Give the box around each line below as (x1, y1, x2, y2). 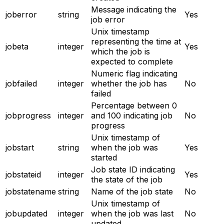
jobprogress (5, 110, 51, 120)
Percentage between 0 (91, 100, 177, 110)
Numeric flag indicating (91, 68, 177, 78)
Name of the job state (91, 186, 173, 196)
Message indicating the (91, 4, 176, 14)
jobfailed (5, 78, 37, 88)
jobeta (5, 41, 28, 51)
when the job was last (91, 208, 173, 218)
